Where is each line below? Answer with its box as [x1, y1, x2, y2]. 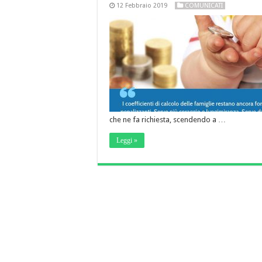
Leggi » [116, 136, 137, 144]
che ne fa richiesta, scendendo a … [109, 115, 226, 124]
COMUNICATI [185, 2, 223, 9]
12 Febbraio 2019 [116, 2, 167, 9]
